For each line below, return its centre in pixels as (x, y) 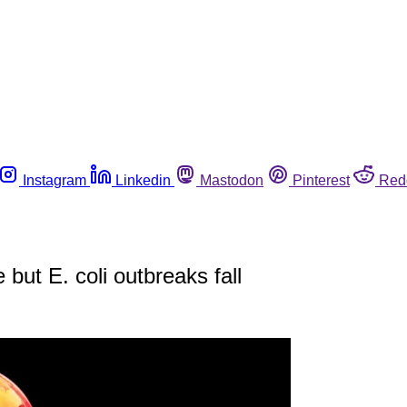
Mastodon (232, 180)
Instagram (55, 180)
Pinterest (321, 180)
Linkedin (143, 180)
